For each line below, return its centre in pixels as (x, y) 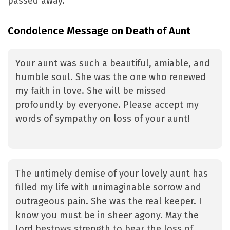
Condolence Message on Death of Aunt (99, 31)
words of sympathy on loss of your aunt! (103, 119)
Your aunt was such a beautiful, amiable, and (113, 63)
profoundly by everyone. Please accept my (107, 105)
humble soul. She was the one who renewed (111, 77)
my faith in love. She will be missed (91, 91)
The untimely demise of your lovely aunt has (112, 174)
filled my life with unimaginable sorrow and (108, 188)
